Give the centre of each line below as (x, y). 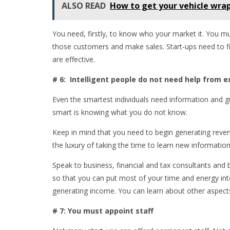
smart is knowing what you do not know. (121, 112)
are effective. (76, 60)
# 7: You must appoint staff (103, 211)
